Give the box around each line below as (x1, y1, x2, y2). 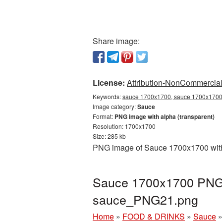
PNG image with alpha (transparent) (114, 112, 215, 121)
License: (93, 77, 125, 88)
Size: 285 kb (93, 132, 126, 140)
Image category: (93, 102, 137, 111)
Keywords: (93, 92, 122, 101)
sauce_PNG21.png (93, 190, 198, 208)
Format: (93, 112, 114, 120)
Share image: (93, 35, 140, 47)
